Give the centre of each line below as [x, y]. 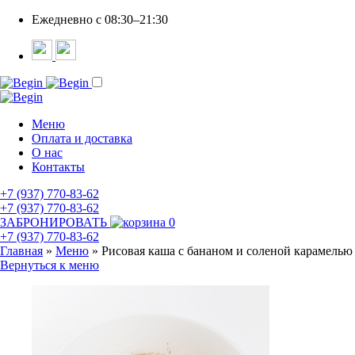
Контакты [58, 167]
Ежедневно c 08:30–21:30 [100, 19]
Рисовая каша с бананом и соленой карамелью [227, 251]
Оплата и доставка [82, 138]
